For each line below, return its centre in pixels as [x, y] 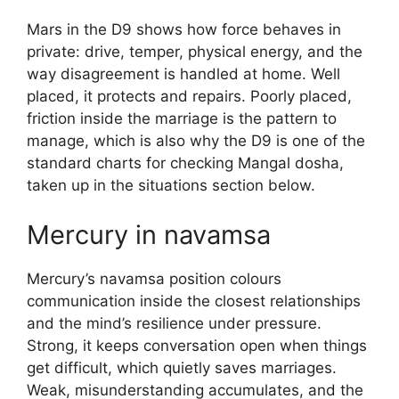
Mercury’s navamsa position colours [154, 278]
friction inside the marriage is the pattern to [182, 118]
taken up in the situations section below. [171, 185]
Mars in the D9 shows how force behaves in [184, 29]
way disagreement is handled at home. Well [183, 74]
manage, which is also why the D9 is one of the [196, 141]
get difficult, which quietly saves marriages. [182, 367]
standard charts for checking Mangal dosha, [185, 163]
